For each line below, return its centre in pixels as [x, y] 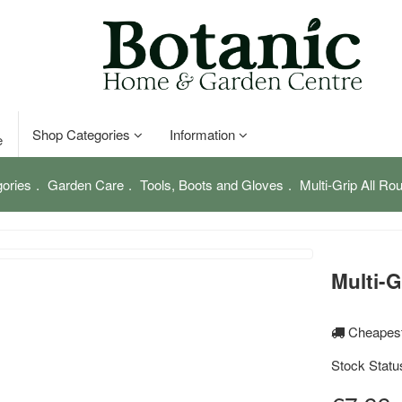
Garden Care [86, 184]
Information [205, 134]
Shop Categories [83, 134]
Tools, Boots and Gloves [212, 184]
